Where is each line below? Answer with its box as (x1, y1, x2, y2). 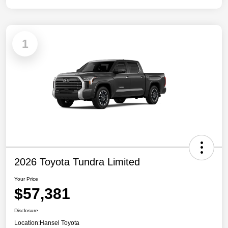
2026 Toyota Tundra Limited (14, 156, 140, 167)
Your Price (14, 176, 38, 182)
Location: (14, 219, 40, 226)
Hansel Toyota (40, 219, 79, 226)
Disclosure (14, 207, 38, 213)
